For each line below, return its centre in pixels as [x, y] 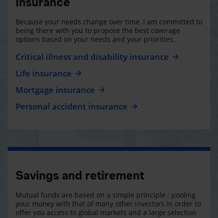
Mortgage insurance [55, 90]
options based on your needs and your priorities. [95, 39]
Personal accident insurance [72, 106]
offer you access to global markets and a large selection [106, 212]
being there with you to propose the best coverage [98, 30]
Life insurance [44, 73]
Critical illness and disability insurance [92, 56]
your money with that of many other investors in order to [108, 203]
